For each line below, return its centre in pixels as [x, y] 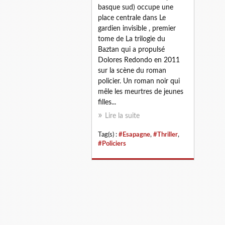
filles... [107, 102]
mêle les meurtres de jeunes [141, 92]
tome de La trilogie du [132, 39]
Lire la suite [122, 116]
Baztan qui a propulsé [131, 49]
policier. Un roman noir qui [139, 81]
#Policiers [112, 143]
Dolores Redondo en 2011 [139, 60]
